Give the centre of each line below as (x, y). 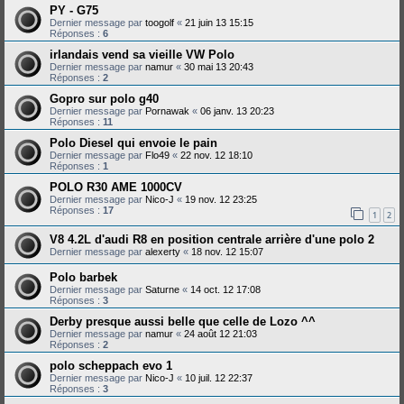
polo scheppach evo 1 (111, 366)
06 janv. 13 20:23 (237, 110)
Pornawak (167, 110)
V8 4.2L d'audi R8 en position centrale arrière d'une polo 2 (212, 240)
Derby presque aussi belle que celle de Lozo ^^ (183, 322)
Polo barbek (83, 278)
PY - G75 (74, 10)
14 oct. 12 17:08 (225, 290)
